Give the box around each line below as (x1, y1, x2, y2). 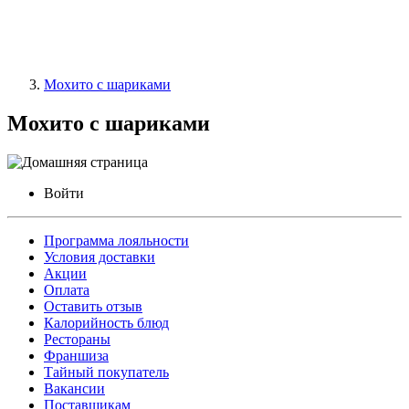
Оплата (44, 281, 89, 298)
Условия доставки (44, 248, 155, 265)
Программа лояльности (44, 232, 189, 248)
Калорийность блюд (44, 314, 169, 330)
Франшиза (44, 347, 109, 363)
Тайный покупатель (44, 363, 169, 380)
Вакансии (44, 380, 105, 396)
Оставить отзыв (44, 298, 142, 314)
